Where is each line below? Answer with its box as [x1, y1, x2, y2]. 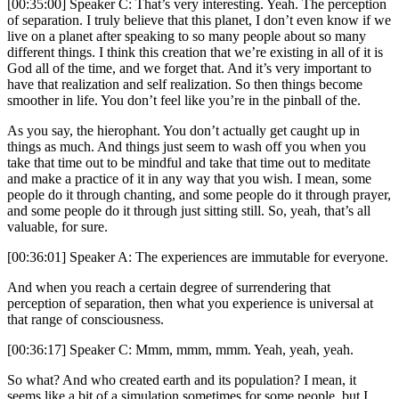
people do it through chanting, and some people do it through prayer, [7, 187, 391, 203]
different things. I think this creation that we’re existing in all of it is [7, 45, 383, 61]
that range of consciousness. [7, 312, 164, 328]
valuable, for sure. [7, 219, 108, 235]
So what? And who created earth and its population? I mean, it [7, 372, 356, 388]
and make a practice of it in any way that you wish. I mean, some [7, 171, 371, 187]
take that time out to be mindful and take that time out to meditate [7, 155, 370, 171]
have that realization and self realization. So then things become [7, 77, 362, 93]
